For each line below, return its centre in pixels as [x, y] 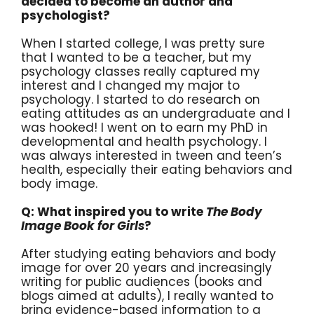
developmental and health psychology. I [144, 141]
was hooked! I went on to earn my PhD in [144, 127]
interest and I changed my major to [130, 85]
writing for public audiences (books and [142, 281]
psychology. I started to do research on [141, 99]
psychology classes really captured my [141, 71]
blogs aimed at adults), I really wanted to [147, 295]
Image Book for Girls [83, 225]
